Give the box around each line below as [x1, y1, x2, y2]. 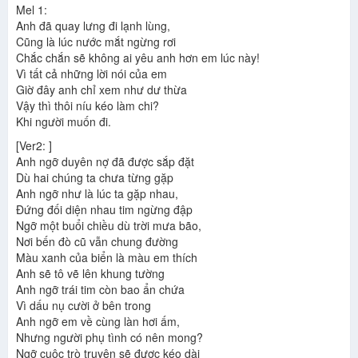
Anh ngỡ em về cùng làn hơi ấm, [16, 313, 180, 330]
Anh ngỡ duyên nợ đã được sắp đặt [16, 153, 194, 170]
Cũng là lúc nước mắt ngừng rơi [16, 34, 176, 50]
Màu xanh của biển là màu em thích [16, 249, 197, 266]
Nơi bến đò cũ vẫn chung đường [16, 233, 178, 250]
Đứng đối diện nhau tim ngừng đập [16, 201, 193, 218]
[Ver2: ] [16, 137, 52, 154]
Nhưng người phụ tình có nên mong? [16, 329, 203, 346]
